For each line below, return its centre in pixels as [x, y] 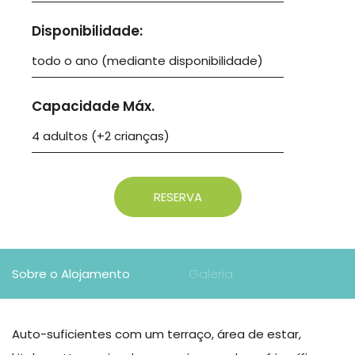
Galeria [211, 274]
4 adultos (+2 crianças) [101, 136]
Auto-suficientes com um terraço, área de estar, [157, 334]
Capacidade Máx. [93, 106]
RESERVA [177, 197]
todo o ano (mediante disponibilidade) [147, 61]
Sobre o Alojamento [71, 274]
